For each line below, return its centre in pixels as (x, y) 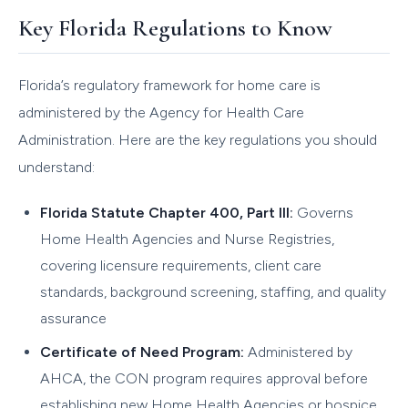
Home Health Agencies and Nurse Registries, (187, 239)
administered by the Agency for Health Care (161, 112)
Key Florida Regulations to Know (175, 27)
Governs (323, 212)
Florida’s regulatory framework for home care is (169, 85)
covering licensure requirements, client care (181, 265)
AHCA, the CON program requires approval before (204, 378)
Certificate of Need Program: (142, 352)
